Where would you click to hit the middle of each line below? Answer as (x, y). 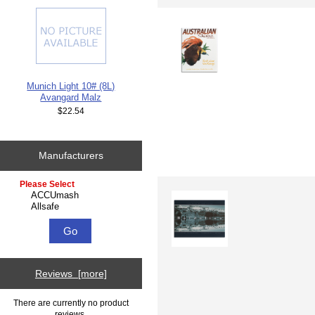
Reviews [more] (71, 274)
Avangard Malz (71, 97)
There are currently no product (71, 302)
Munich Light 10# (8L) (71, 86)
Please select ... (44, 184)
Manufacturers (71, 156)
